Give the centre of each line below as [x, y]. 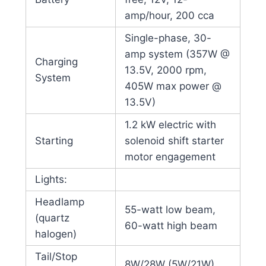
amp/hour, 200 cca [169, 16]
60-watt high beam [171, 226]
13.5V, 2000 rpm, [165, 70]
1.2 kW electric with [170, 125]
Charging [56, 62]
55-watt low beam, [170, 210]
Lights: [51, 180]
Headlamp [59, 202]
